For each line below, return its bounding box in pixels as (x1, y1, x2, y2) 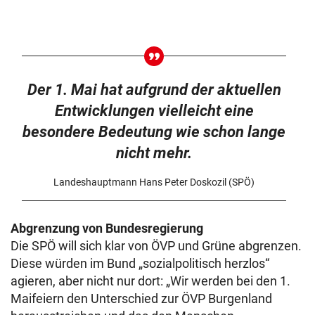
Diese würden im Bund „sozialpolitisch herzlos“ (11, 256, 269, 271)
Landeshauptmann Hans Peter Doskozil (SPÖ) (53, 176, 255, 188)
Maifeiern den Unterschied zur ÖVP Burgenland (11, 291, 272, 306)
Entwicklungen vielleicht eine (54, 102, 254, 120)
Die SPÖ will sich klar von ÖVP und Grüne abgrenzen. (11, 238, 302, 253)
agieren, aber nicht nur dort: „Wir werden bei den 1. (11, 274, 290, 288)
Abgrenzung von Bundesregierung (11, 221, 203, 236)
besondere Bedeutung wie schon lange (22, 123, 286, 141)
